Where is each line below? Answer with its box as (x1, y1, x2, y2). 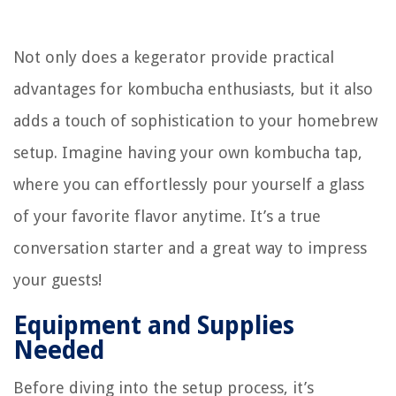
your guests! (13, 270, 102, 290)
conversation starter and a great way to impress (13, 239, 367, 258)
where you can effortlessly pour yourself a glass (13, 175, 364, 194)
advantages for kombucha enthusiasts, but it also (13, 80, 373, 99)
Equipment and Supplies (13, 311, 294, 341)
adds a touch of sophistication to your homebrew (13, 111, 377, 131)
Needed (13, 336, 104, 366)
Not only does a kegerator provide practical (13, 48, 334, 67)
